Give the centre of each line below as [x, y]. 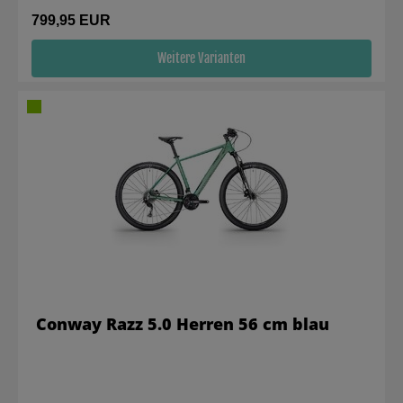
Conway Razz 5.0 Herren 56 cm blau [183, 324]
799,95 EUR [71, 20]
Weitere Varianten [201, 58]
